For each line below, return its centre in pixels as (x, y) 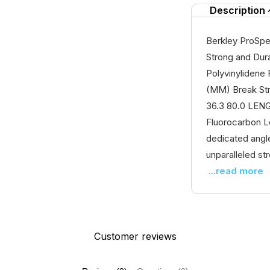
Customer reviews (135, 236)
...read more (236, 171)
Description (238, 10)
